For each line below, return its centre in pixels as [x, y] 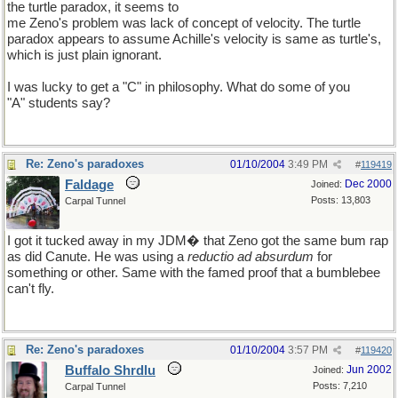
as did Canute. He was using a [97, 257]
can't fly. [31, 289]
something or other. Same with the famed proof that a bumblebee [194, 273]
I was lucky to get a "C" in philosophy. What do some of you [179, 87]
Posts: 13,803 [341, 200]
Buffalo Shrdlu [110, 370]
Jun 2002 [369, 370]
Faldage [89, 185]
